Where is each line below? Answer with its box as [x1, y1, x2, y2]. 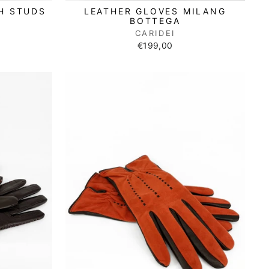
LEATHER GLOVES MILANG [83, 5, 226, 16]
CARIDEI [134, 28, 175, 38]
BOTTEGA [129, 15, 181, 26]
